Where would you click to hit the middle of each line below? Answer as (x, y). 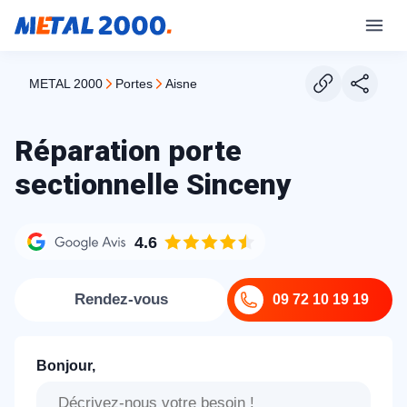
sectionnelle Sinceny (153, 184)
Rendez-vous (121, 299)
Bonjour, (66, 366)
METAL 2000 (71, 84)
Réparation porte (128, 151)
